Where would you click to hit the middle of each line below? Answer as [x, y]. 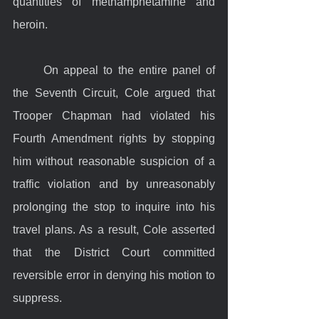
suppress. [37, 298]
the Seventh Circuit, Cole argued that [114, 93]
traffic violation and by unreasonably [114, 184]
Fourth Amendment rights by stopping [114, 138]
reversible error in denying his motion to [114, 275]
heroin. [30, 24]
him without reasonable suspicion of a [114, 161]
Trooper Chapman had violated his [114, 115]
